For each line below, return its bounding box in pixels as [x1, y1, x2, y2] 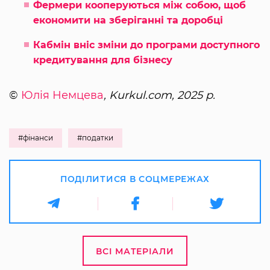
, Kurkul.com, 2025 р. [104, 88, 215, 102]
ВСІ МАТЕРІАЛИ [96, 245, 174, 257]
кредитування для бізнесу [33, 54, 172, 66]
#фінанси [18, 133, 53, 142]
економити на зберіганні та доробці [33, 14, 223, 26]
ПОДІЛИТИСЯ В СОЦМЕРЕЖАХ [60, 173, 210, 184]
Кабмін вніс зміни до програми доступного [33, 39, 260, 51]
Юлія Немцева [21, 88, 104, 102]
